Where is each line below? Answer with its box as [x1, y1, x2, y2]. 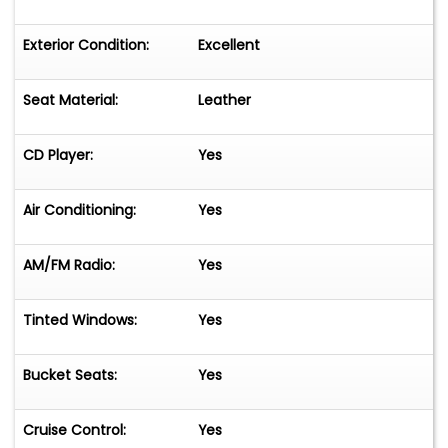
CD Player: [23, 144, 93, 165]
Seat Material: [23, 89, 118, 110]
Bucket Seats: [23, 364, 117, 385]
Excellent [198, 34, 261, 55]
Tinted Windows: [23, 309, 137, 330]
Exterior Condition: [23, 34, 149, 55]
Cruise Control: [23, 419, 126, 440]
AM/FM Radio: [23, 254, 115, 275]
